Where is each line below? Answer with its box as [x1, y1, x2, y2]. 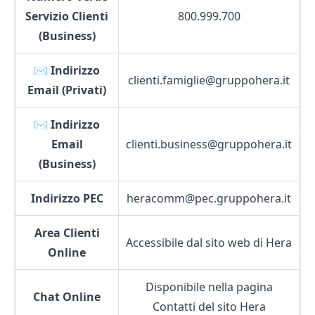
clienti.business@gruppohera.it [126, 136, 292, 152]
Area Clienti [34, 225, 100, 240]
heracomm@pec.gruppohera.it [127, 191, 291, 206]
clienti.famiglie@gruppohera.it [128, 72, 290, 88]
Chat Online [33, 289, 101, 304]
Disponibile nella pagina [145, 279, 273, 295]
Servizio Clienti [25, 8, 108, 24]
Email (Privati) [27, 82, 106, 98]
